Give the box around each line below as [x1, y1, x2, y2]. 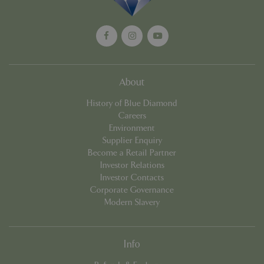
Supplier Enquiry [102, 135, 162, 146]
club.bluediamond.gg [154, 47, 221, 55]
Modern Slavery [104, 197, 160, 207]
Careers [118, 110, 146, 121]
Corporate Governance [90, 184, 174, 195]
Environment [109, 123, 155, 133]
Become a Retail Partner [88, 147, 176, 158]
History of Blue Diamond [87, 98, 177, 108]
